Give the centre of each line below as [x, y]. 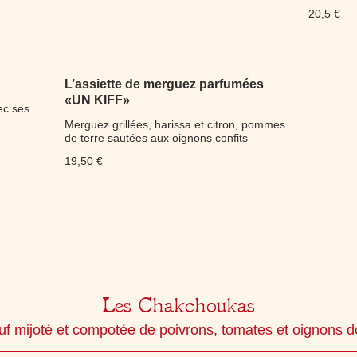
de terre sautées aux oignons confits [156, 138]
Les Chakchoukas [178, 306]
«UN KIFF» [97, 100]
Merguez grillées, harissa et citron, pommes [175, 124]
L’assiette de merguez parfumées [164, 84]
